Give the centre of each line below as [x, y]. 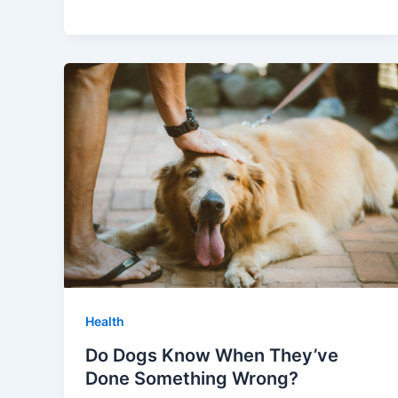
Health [105, 321]
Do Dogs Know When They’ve [212, 355]
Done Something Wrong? [192, 378]
